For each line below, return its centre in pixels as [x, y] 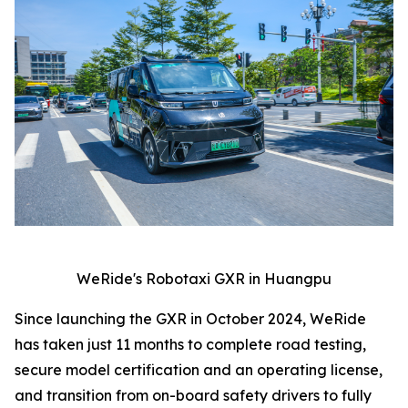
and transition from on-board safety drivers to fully [193, 396]
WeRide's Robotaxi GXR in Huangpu [204, 279]
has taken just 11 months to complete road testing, [190, 345]
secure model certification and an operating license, [199, 370]
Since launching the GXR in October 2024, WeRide [190, 319]
